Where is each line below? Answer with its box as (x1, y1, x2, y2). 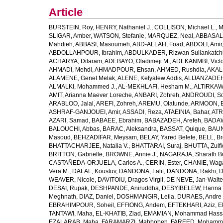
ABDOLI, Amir (186, 41, 222, 48)
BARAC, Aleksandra (103, 125, 157, 132)
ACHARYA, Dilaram (49, 58, 102, 65)
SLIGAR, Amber (49, 32, 91, 39)
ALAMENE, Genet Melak (49, 75, 115, 82)
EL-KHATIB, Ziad (96, 210, 141, 217)
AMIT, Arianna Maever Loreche (49, 92, 132, 99)
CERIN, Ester (145, 159, 181, 166)
